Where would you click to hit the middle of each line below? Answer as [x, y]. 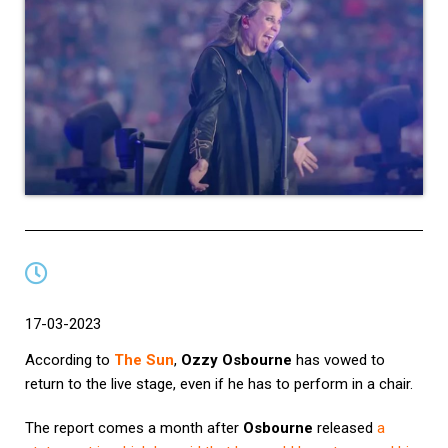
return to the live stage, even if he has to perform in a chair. [219, 383]
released [343, 427]
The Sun [144, 359]
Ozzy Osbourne [236, 359]
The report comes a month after [134, 427]
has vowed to [338, 359]
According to [69, 359]
